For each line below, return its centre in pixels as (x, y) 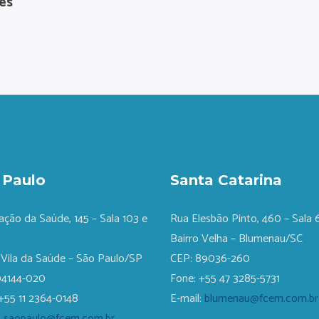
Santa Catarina (226, 180)
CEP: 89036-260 (210, 259)
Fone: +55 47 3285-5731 (225, 279)
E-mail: (187, 299)
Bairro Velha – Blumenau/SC (236, 239)
